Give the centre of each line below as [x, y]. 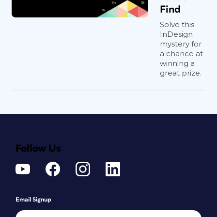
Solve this [177, 24]
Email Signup [33, 200]
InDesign [176, 34]
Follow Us [38, 148]
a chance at [181, 54]
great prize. [181, 73]
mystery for [181, 44]
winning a [177, 63]
